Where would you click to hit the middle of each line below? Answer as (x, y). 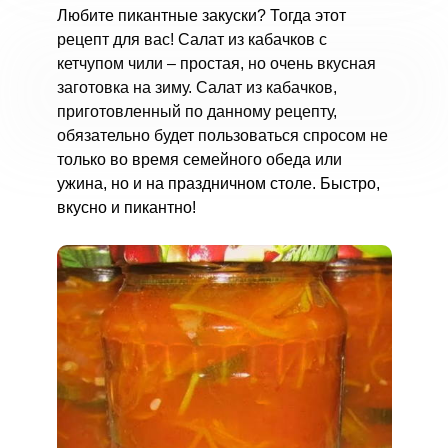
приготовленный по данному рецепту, (196, 111)
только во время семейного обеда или (199, 159)
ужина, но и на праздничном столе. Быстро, (218, 183)
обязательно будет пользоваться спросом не (222, 135)
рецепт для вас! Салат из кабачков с (191, 39)
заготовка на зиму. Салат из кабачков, (196, 87)
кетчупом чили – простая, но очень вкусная (216, 63)
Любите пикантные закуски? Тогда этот (201, 15)
